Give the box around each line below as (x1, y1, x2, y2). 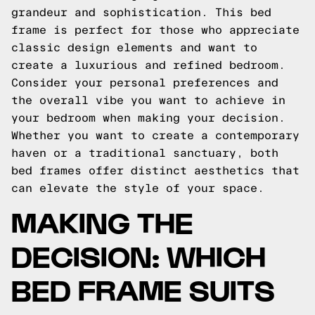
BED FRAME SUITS (11, 271, 275, 306)
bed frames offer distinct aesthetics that (11, 165, 300, 176)
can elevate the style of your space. (11, 182, 264, 194)
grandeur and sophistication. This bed (11, 6, 271, 18)
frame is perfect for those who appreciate (11, 24, 300, 36)
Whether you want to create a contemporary (11, 129, 300, 141)
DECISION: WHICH (11, 238, 266, 272)
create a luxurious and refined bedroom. (11, 59, 285, 71)
